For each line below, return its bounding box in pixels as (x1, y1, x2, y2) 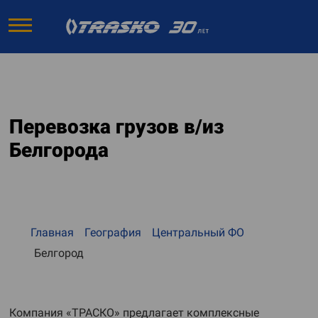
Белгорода (9, 138, 109, 162)
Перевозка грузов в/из (9, 115, 224, 138)
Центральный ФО (152, 226, 244, 239)
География (84, 226, 141, 239)
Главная (31, 226, 74, 239)
